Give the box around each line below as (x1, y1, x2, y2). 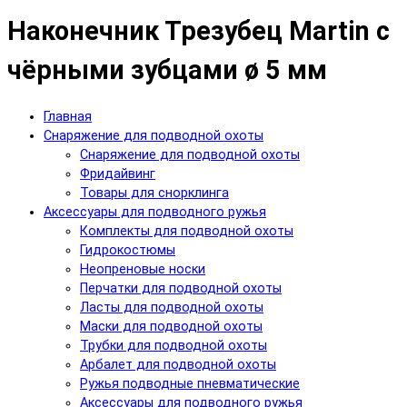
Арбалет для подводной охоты (80, 357, 276, 373)
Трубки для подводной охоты (80, 338, 267, 354)
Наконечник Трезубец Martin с (7, 15, 390, 46)
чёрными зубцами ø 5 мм (7, 54, 327, 85)
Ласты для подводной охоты (80, 300, 263, 316)
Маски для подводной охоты (80, 319, 263, 335)
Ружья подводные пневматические (80, 376, 300, 392)
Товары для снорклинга (80, 185, 229, 202)
